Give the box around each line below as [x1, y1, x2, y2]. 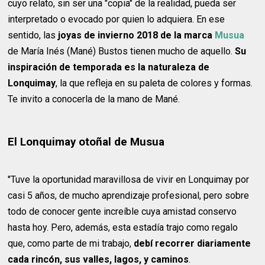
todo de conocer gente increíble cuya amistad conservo [8, 206, 237, 218]
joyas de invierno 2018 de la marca [58, 29, 213, 41]
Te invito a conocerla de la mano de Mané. [8, 93, 180, 105]
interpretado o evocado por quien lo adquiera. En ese [8, 13, 225, 25]
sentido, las [8, 29, 59, 41]
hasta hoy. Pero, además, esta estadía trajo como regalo [8, 222, 238, 234]
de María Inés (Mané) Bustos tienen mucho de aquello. [8, 45, 235, 57]
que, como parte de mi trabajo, [8, 238, 132, 250]
